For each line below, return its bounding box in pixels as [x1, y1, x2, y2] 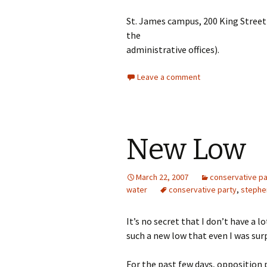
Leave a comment [137, 72, 200, 82]
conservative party [169, 184, 237, 195]
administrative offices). [126, 44, 219, 55]
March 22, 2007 [136, 172, 188, 182]
